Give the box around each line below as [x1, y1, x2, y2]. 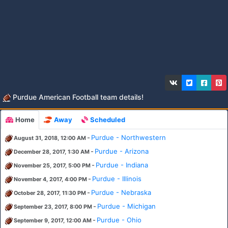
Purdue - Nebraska [91, 188, 151, 197]
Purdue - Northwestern [91, 133, 166, 142]
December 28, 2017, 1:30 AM [14, 149, 90, 156]
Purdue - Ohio [97, 216, 141, 224]
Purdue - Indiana [96, 161, 148, 169]
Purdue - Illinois [92, 175, 141, 183]
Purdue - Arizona [95, 147, 149, 156]
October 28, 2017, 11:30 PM [14, 190, 86, 197]
